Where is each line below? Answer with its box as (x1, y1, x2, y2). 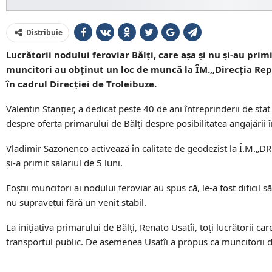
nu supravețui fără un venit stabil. (6, 196, 146, 209)
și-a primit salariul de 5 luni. (6, 157, 123, 169)
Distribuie (26, 27, 63, 38)
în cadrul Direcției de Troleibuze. (6, 78, 157, 90)
